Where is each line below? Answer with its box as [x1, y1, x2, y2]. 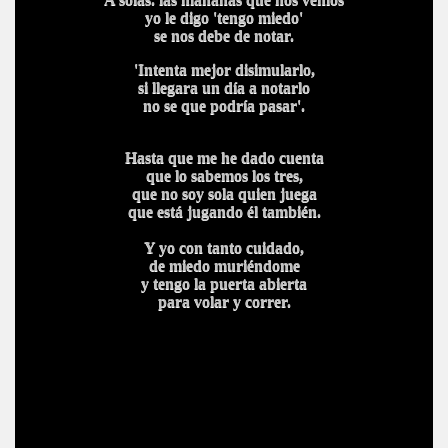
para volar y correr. [157, 293, 291, 310]
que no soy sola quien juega [131, 185, 317, 202]
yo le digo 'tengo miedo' [145, 9, 303, 26]
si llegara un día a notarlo [138, 79, 310, 96]
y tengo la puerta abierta [141, 275, 307, 292]
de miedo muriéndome [148, 257, 300, 274]
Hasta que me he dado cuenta [124, 149, 324, 166]
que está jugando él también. [127, 203, 321, 220]
